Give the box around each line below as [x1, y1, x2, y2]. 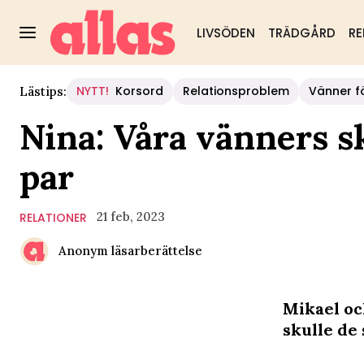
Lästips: [19, 83, 67, 99]
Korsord [115, 83, 163, 99]
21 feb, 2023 [97, 209, 165, 224]
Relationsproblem [183, 83, 289, 99]
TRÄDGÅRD [267, 24, 336, 41]
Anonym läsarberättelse [58, 243, 202, 258]
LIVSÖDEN [196, 24, 255, 41]
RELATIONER [19, 210, 87, 226]
